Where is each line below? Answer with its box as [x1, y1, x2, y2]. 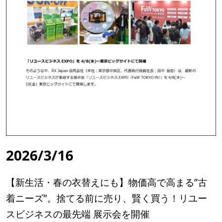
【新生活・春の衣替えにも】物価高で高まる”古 [6, 175, 207, 189]
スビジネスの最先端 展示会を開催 [6, 207, 150, 221]
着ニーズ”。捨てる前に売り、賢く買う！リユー [6, 191, 207, 205]
